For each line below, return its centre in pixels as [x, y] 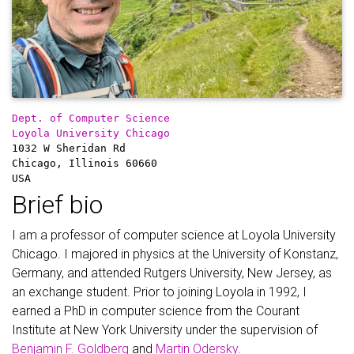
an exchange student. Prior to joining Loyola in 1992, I [159, 292]
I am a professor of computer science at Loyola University [174, 235]
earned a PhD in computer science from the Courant [156, 311]
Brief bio [57, 205]
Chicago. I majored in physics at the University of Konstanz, [175, 254]
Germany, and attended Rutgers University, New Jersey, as [172, 273]
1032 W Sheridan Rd [69, 149]
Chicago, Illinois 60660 [85, 164]
